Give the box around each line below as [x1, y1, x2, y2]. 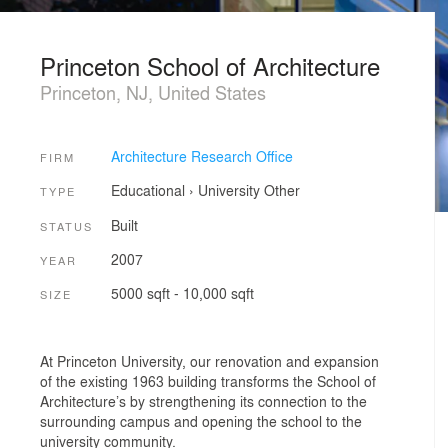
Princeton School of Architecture [40, 48, 380, 83]
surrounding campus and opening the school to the [40, 410, 362, 431]
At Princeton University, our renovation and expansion [40, 350, 379, 371]
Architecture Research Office [110, 145, 293, 166]
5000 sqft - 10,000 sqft [110, 283, 254, 304]
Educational [110, 180, 185, 201]
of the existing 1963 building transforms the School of [40, 370, 376, 391]
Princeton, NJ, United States [40, 79, 266, 105]
